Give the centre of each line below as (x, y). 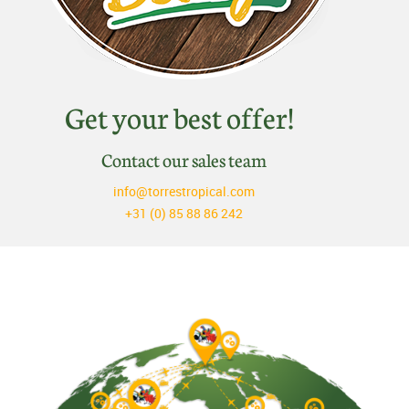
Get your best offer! (184, 116)
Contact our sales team (184, 159)
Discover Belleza (204, 288)
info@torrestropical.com (184, 191)
